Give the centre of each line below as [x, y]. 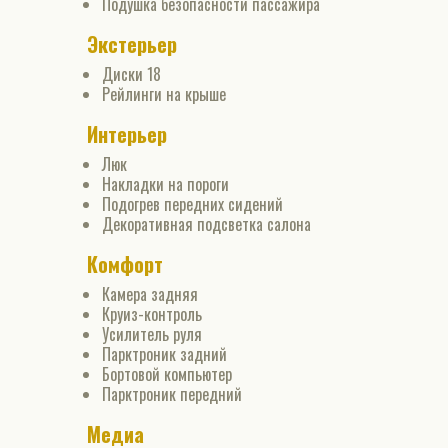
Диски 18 [131, 74]
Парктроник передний [172, 394]
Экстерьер [132, 44]
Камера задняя [150, 294]
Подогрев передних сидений [192, 204]
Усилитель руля [152, 334]
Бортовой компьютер [167, 374]
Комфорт [125, 264]
